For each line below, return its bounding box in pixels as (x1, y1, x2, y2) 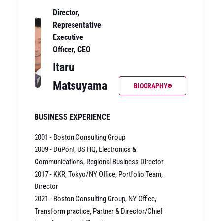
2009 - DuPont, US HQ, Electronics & (35, 145, 137, 154)
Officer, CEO (52, 45, 91, 55)
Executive (52, 33, 83, 42)
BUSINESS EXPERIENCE (35, 112, 110, 122)
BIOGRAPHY (133, 82, 168, 90)
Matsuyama (52, 79, 107, 93)
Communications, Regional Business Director (35, 157, 164, 167)
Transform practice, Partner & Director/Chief (35, 207, 163, 216)
